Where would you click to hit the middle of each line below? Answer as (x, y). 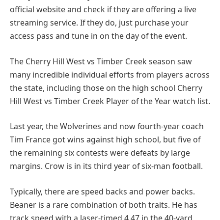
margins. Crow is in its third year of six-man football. (106, 166)
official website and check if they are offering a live (103, 10)
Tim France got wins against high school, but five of (105, 140)
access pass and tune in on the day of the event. (98, 36)
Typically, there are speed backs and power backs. (102, 192)
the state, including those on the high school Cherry (106, 88)
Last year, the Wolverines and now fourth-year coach (107, 126)
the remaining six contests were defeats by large (100, 153)
